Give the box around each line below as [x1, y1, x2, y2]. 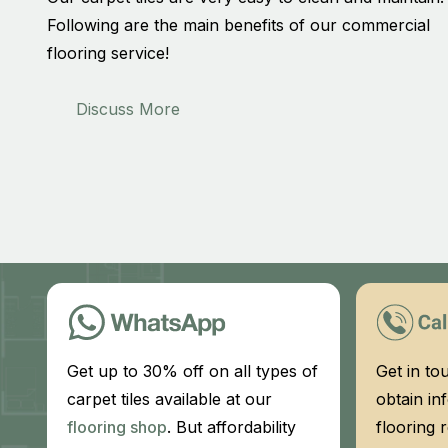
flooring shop [67, 417, 168, 438]
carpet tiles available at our [67, 389, 273, 410]
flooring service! [47, 43, 169, 64]
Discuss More [75, 99, 180, 120]
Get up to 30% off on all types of [67, 361, 319, 382]
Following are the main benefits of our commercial [47, 15, 430, 36]
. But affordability [167, 417, 297, 438]
